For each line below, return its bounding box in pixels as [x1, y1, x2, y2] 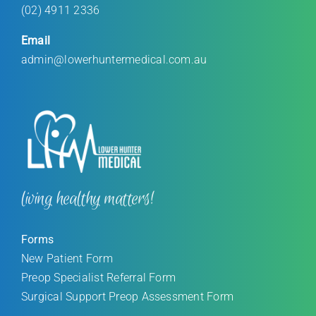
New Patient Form [21, 251, 113, 265]
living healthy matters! [21, 186, 154, 212]
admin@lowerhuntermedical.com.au [21, 52, 207, 66]
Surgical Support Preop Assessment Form [21, 289, 234, 303]
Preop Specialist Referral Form [21, 270, 176, 284]
